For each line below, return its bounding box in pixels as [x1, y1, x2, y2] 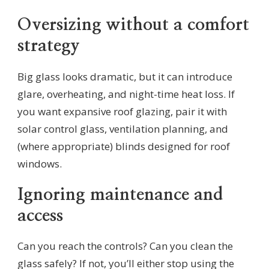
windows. [17, 156, 62, 171]
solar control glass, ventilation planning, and [17, 121, 228, 136]
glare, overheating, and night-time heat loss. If [17, 86, 235, 101]
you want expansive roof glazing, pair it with [17, 104, 227, 118]
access [17, 207, 63, 225]
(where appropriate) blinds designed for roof [17, 139, 230, 153]
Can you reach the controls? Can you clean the [17, 239, 233, 253]
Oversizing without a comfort [17, 16, 249, 34]
